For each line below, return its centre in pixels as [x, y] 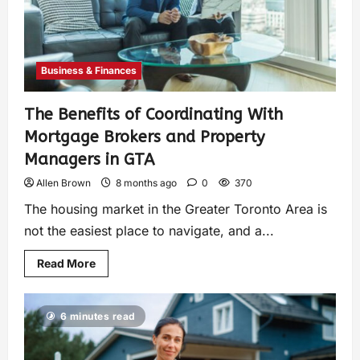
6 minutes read [98, 316]
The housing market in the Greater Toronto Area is [176, 209]
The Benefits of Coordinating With [153, 114]
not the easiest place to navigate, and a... [149, 230]
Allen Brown [63, 182]
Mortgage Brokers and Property [144, 137]
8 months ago [146, 182]
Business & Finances [89, 70]
